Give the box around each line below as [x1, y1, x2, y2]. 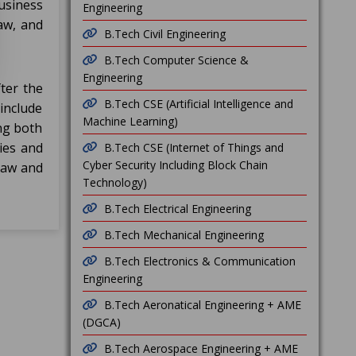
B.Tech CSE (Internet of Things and [103, 140, 284, 155]
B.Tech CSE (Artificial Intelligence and [103, 96, 293, 111]
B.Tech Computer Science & [103, 52, 249, 68]
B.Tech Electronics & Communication [103, 253, 296, 269]
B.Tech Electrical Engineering [103, 201, 251, 216]
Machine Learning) [82, 114, 178, 129]
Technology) [82, 175, 147, 190]
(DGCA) [82, 315, 121, 330]
